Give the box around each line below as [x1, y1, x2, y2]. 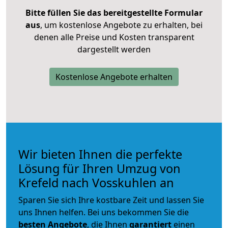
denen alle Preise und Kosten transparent [34, 31, 194, 43]
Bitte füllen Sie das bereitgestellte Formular [25, 7, 203, 18]
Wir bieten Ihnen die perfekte [18, 146, 182, 162]
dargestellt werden [77, 43, 151, 55]
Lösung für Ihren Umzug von [18, 160, 181, 177]
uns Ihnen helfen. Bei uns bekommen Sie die [18, 206, 189, 218]
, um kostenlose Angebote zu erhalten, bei [40, 19, 203, 31]
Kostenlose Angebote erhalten [55, 71, 173, 82]
